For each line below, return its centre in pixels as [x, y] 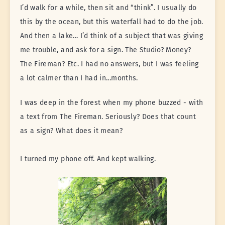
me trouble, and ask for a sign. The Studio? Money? [106, 50]
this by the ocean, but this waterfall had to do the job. [112, 22]
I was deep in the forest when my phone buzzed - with [112, 102]
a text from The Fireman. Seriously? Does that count [108, 117]
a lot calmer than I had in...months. [79, 78]
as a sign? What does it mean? [72, 131]
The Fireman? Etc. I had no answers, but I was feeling [109, 64]
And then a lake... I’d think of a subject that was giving [111, 36]
